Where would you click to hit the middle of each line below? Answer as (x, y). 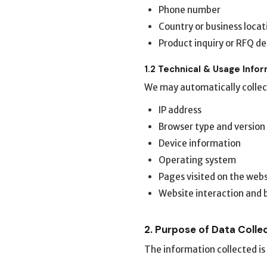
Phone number (190, 10)
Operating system (197, 160)
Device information (200, 143)
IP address (180, 110)
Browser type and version (212, 127)
